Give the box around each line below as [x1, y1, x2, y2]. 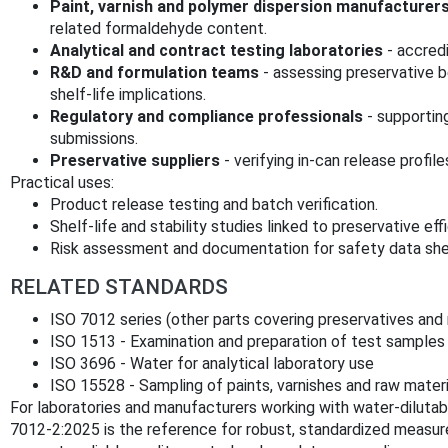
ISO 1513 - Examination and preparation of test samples [50, 332, 445, 352]
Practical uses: [10, 173, 114, 193]
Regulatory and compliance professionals [50, 107, 363, 127]
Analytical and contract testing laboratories [50, 41, 383, 61]
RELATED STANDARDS [10, 275, 228, 300]
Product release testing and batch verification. [50, 195, 378, 215]
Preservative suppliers [50, 151, 220, 171]
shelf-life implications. [50, 85, 206, 105]
